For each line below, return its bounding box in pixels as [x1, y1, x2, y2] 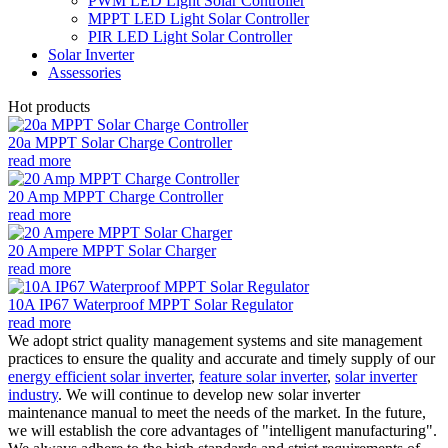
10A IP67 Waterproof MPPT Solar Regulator [8, 295, 293, 313]
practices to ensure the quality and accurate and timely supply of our [8, 349, 435, 367]
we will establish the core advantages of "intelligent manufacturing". [8, 421, 437, 439]
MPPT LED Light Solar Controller [88, 9, 309, 27]
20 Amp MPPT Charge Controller [8, 187, 223, 205]
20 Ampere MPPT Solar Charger [8, 241, 216, 259]
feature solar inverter [199, 367, 327, 385]
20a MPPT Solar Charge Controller [8, 133, 232, 151]
